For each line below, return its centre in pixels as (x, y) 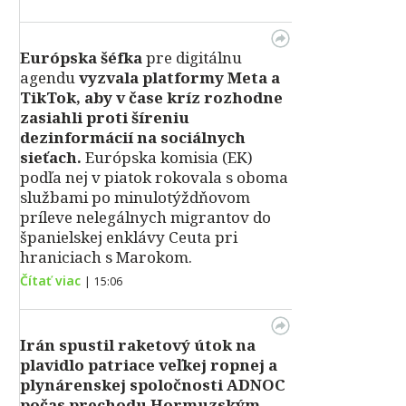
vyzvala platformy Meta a (178, 77)
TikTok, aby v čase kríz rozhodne (151, 97)
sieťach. (51, 157)
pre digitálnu (192, 58)
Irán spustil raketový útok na (138, 345)
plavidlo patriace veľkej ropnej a (149, 365)
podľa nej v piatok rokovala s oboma (154, 177)
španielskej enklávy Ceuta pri (129, 237)
